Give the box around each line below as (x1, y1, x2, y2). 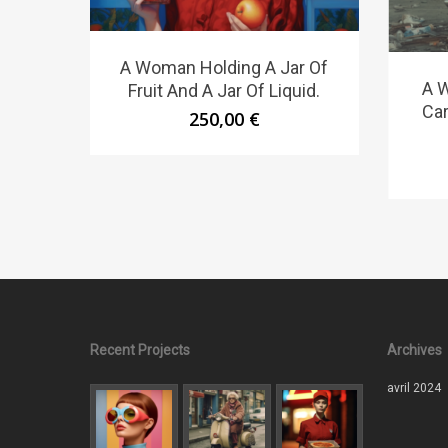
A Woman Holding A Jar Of (120, 57, 329, 79)
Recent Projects (90, 342, 190, 359)
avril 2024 (386, 381, 441, 396)
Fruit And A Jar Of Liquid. (128, 80, 321, 102)
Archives (386, 342, 442, 359)
